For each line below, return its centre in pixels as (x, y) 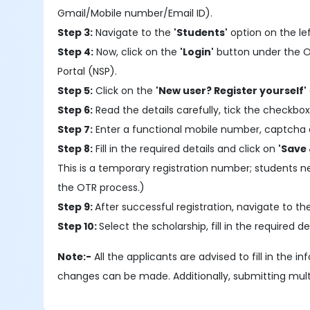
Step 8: (75, 149)
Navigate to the (134, 33)
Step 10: (79, 226)
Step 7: (75, 129)
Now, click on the (137, 52)
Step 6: (75, 110)
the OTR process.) (101, 188)
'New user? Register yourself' (231, 91)
